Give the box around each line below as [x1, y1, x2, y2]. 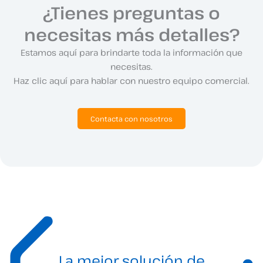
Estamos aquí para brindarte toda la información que [21, 46, 242, 58]
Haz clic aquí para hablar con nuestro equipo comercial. [14, 74, 249, 86]
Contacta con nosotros [90, 113, 173, 123]
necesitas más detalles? [23, 22, 240, 46]
